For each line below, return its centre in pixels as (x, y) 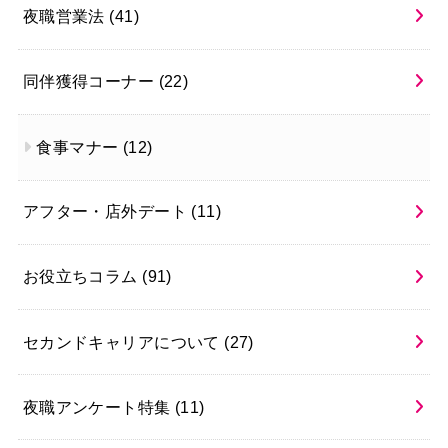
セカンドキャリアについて (123, 341)
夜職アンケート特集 (98, 406)
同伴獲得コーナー (90, 81)
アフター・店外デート (107, 211)
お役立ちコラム (82, 276)
